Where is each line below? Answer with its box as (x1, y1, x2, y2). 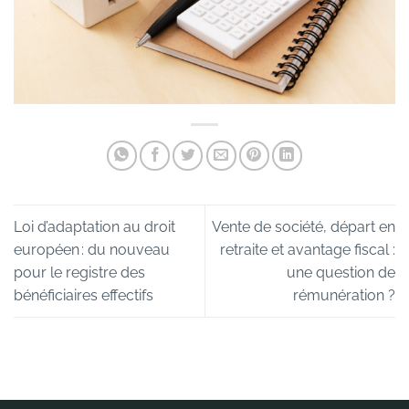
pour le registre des (14, 264, 145, 281)
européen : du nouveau (14, 241, 170, 258)
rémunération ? (293, 287, 395, 304)
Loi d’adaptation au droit (14, 218, 175, 236)
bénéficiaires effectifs (14, 287, 153, 304)
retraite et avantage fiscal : (220, 241, 395, 258)
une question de (287, 264, 395, 281)
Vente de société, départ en (212, 218, 395, 236)
